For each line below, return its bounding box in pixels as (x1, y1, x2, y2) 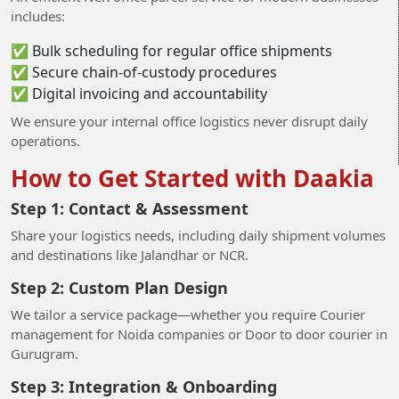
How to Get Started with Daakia (11, 161, 374, 194)
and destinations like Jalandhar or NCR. (11, 245, 248, 264)
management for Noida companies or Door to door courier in (11, 324, 387, 343)
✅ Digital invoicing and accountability (11, 83, 267, 103)
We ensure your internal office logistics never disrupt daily (11, 111, 368, 130)
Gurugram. (11, 344, 78, 362)
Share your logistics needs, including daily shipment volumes (11, 225, 386, 244)
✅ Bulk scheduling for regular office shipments (11, 40, 332, 61)
